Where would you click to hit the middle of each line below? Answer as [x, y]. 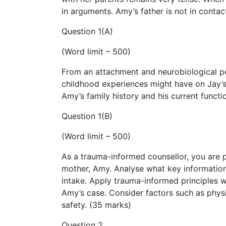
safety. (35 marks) [96, 205]
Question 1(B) [87, 116]
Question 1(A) [87, 31]
